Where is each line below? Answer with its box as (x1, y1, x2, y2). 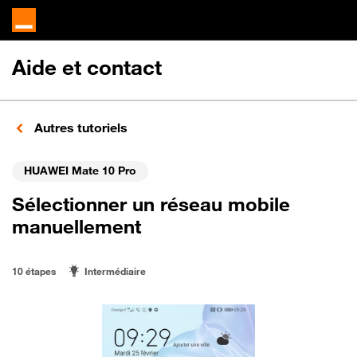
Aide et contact (12, 55, 162, 80)
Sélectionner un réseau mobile (12, 192, 290, 216)
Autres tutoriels (31, 120, 127, 135)
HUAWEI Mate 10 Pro (24, 163, 136, 177)
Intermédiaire (84, 265, 146, 277)
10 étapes (12, 265, 56, 277)
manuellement (12, 214, 141, 238)
